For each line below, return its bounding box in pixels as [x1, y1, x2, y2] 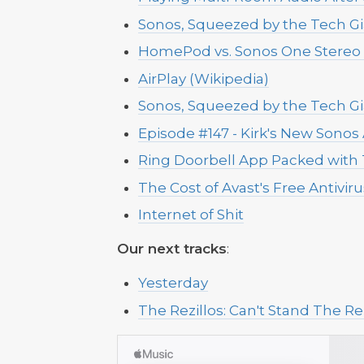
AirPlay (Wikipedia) [137, 70, 269, 87]
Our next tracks [117, 240, 227, 257]
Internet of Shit [137, 206, 244, 223]
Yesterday [137, 275, 208, 291]
